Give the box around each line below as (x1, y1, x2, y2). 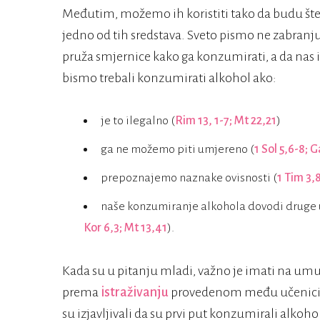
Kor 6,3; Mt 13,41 (84, 221, 167, 235)
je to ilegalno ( (101, 114, 175, 128)
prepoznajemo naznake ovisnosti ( (101, 171, 277, 185)
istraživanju (101, 285, 169, 300)
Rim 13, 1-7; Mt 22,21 (175, 114, 276, 128)
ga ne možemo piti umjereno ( (101, 143, 254, 156)
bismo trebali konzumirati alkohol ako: (62, 71, 276, 86)
